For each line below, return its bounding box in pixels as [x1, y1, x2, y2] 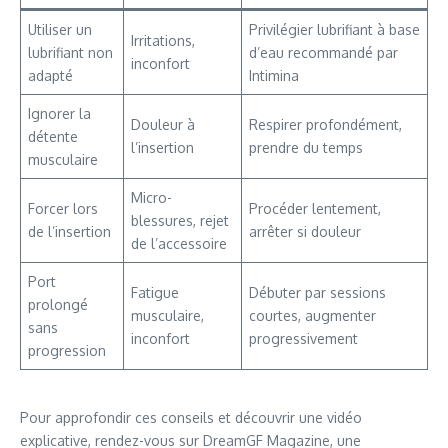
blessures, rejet [131, 211, 229, 229]
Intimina [249, 66, 299, 84]
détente [28, 127, 78, 145]
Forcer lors [28, 199, 98, 217]
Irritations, [131, 31, 195, 49]
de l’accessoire [131, 234, 227, 252]
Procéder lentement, [249, 199, 381, 217]
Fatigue [131, 283, 179, 301]
